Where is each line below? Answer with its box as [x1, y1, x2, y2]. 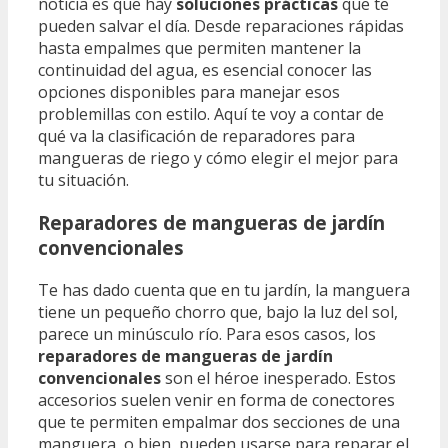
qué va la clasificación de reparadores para [38, 125, 355, 148]
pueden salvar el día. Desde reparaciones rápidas [38, 15, 404, 38]
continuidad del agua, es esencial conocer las [38, 59, 372, 82]
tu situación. [38, 169, 129, 192]
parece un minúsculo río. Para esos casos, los [38, 322, 376, 345]
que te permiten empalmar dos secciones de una [38, 410, 400, 433]
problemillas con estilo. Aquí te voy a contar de [38, 103, 384, 126]
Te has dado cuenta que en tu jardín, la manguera [38, 278, 410, 301]
